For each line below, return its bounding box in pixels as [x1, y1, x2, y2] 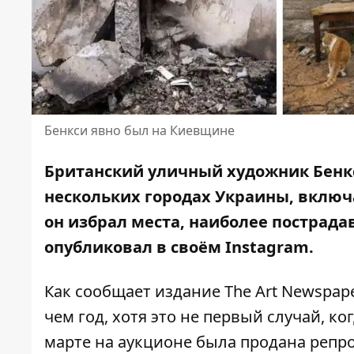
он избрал [44, 211, 131, 233]
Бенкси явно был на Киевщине [44, 122, 235, 140]
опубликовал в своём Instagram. [44, 236, 314, 258]
